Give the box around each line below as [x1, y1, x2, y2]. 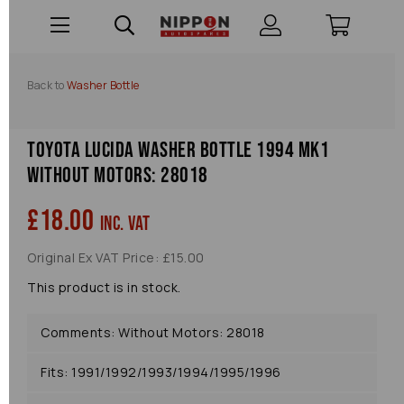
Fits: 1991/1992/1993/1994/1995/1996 [41, 363, 281, 381]
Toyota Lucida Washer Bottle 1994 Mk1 [27, 137, 329, 163]
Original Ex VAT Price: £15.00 [27, 249, 205, 266]
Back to [27, 78, 65, 93]
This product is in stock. [27, 279, 181, 296]
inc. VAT [99, 212, 151, 236]
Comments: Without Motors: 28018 [41, 324, 265, 341]
